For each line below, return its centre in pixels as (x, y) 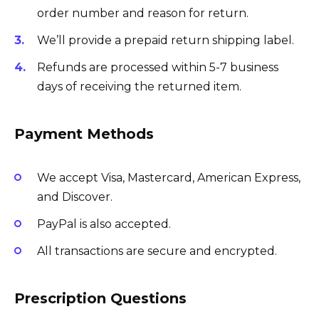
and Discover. (75, 197)
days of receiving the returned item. (139, 86)
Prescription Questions (100, 299)
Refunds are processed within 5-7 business (158, 67)
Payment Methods (84, 134)
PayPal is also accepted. (104, 224)
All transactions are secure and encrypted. (157, 251)
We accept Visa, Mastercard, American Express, (169, 178)
